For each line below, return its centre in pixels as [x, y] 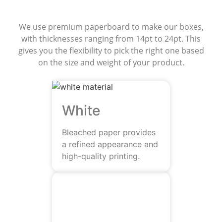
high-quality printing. [101, 156]
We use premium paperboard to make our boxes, [111, 27]
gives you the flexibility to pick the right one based [111, 51]
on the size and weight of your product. [111, 63]
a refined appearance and [110, 144]
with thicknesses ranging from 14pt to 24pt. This [111, 39]
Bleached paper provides [109, 132]
